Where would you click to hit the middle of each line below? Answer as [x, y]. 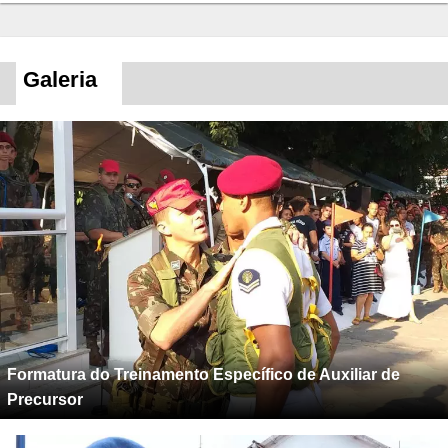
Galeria [60, 79]
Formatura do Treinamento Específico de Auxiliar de [203, 375]
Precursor [45, 400]
